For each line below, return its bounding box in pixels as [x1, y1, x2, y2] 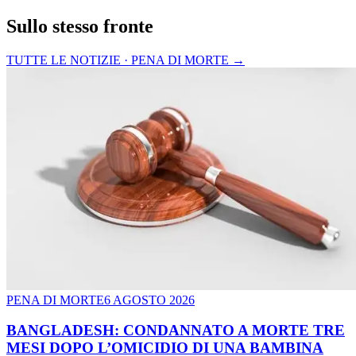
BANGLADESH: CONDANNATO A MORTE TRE [6, 322, 345, 339]
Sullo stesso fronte [6, 15, 153, 37]
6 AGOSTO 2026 [104, 292, 195, 307]
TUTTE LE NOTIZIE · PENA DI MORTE [6, 52, 229, 67]
